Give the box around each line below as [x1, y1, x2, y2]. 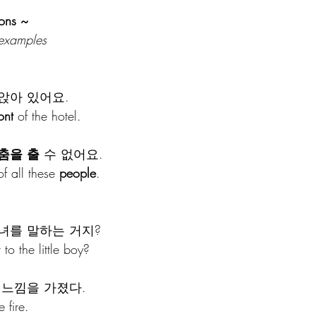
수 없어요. [39, 145, 103, 162]
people [59, 164, 96, 181]
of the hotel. [13, 107, 81, 124]
